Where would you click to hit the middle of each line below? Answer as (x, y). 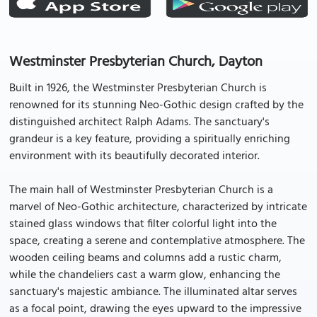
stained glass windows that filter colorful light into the (143, 224)
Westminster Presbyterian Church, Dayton (136, 62)
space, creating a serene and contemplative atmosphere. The (157, 241)
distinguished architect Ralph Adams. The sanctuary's (139, 122)
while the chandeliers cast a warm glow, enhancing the (145, 275)
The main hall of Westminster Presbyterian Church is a (141, 190)
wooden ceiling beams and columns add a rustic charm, (145, 258)
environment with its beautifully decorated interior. (134, 156)
